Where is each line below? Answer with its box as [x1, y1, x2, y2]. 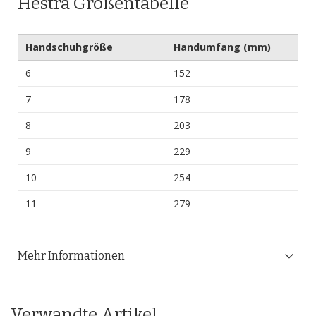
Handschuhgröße [25, 40, 113, 54]
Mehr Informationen [18, 249, 125, 262]
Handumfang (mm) [174, 40, 271, 54]
